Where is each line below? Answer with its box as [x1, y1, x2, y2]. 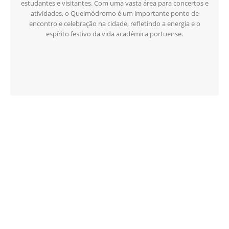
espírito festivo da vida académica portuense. [46, 29, 183, 38]
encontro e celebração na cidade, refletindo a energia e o [29, 18, 200, 28]
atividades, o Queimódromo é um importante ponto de [30, 8, 199, 18]
